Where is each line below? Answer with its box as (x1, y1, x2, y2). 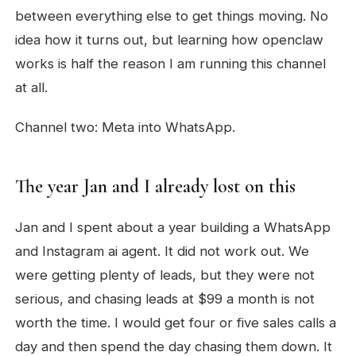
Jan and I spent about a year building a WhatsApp (15, 219, 331, 235)
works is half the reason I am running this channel (15, 56, 327, 72)
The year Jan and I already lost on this (15, 175, 296, 198)
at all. (15, 79, 48, 95)
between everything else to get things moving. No (15, 8, 329, 24)
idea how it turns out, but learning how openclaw (15, 32, 324, 48)
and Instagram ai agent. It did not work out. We (15, 243, 310, 259)
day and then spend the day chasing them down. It (15, 339, 333, 354)
